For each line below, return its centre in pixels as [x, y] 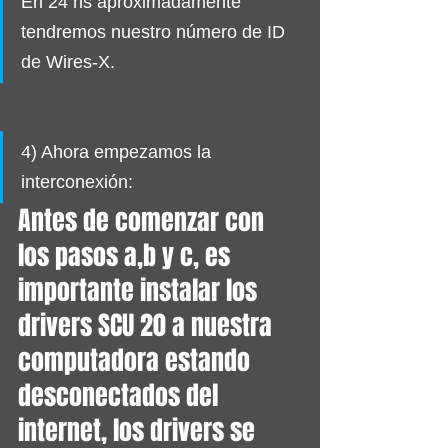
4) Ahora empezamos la [118, 151]
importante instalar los [140, 290]
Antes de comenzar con [144, 220]
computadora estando [137, 360]
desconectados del [121, 395]
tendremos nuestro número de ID [155, 31]
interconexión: [77, 181]
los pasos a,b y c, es [127, 255]
